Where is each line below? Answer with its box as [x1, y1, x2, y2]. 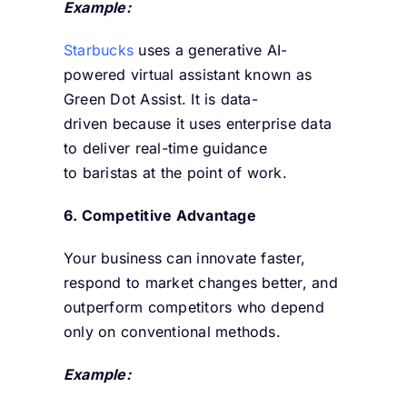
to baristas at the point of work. [63, 163, 287, 182]
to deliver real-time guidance [63, 138, 267, 157]
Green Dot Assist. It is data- [63, 89, 258, 108]
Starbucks [63, 40, 134, 59]
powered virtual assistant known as [63, 65, 313, 84]
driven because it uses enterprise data [63, 114, 333, 133]
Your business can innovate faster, [63, 248, 306, 267]
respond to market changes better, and [63, 273, 338, 292]
